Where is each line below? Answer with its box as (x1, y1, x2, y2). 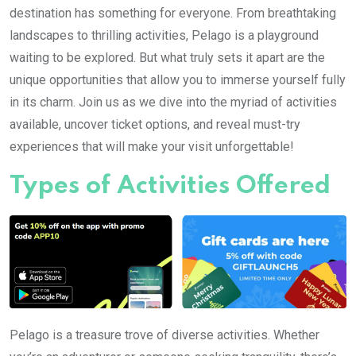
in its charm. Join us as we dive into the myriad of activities (10, 94, 337, 110)
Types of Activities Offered (10, 173, 331, 199)
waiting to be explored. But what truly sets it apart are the (10, 49, 325, 65)
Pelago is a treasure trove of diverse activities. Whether (10, 327, 319, 343)
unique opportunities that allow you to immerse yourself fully (10, 72, 346, 87)
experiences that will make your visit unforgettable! (10, 138, 294, 154)
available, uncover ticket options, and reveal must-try (10, 116, 300, 132)
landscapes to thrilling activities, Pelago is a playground (10, 27, 319, 43)
